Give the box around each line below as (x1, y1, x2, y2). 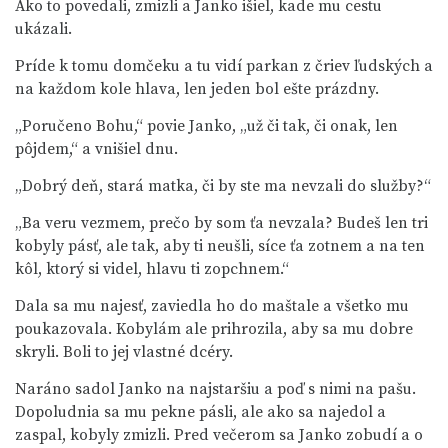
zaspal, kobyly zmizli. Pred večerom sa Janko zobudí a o (15, 425, 423, 445)
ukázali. (15, 19, 72, 39)
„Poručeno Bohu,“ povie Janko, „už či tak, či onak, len (15, 116, 398, 136)
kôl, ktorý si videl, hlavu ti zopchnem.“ (15, 259, 289, 279)
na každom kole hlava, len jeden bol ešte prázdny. (15, 79, 379, 99)
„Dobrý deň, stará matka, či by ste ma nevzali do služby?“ (15, 176, 431, 196)
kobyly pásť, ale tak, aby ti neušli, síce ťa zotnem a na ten (15, 236, 425, 256)
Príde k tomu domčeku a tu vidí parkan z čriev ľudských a (15, 56, 433, 76)
